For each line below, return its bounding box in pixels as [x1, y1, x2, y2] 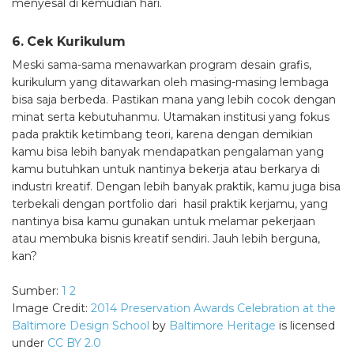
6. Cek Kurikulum [12, 34, 126, 50]
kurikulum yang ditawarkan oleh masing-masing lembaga [12, 75, 329, 90]
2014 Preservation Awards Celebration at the [91, 301, 336, 316]
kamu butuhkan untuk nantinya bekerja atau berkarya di [12, 162, 320, 177]
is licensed [276, 318, 335, 333]
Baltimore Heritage [169, 318, 276, 333]
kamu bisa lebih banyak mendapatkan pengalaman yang [12, 145, 324, 160]
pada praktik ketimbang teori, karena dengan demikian [12, 127, 313, 142]
